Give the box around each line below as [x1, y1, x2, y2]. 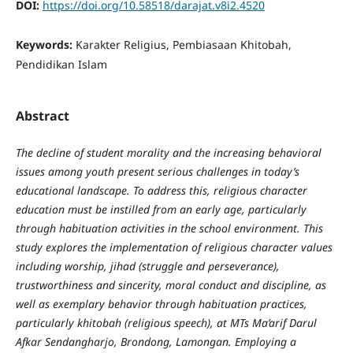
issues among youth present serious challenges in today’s [15, 164, 299, 180]
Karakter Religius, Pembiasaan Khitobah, [75, 36, 292, 52]
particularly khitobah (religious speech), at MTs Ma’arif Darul [15, 315, 317, 331]
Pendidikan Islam [15, 56, 107, 72]
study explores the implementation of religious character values [15, 240, 333, 255]
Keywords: [15, 36, 76, 52]
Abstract [15, 107, 69, 125]
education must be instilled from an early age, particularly [15, 202, 307, 217]
